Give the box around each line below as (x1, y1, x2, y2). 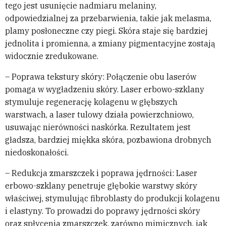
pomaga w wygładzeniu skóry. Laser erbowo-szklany (5, 84, 204, 95)
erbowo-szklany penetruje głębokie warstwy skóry (5, 181, 197, 191)
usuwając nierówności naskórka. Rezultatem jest (5, 122, 191, 133)
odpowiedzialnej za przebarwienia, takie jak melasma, (5, 13, 211, 24)
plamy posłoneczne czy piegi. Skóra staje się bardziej (5, 26, 208, 36)
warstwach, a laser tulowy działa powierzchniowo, (5, 109, 194, 120)
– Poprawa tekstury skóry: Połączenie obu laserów (5, 72, 196, 82)
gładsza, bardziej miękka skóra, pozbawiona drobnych (5, 135, 211, 145)
